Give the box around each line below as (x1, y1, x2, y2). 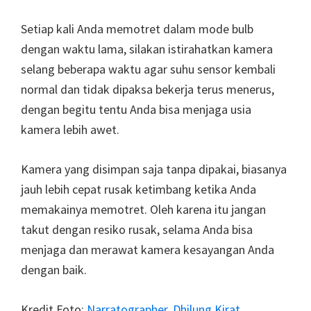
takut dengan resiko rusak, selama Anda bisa (21, 221, 253, 238)
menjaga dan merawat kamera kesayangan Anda (21, 242, 274, 258)
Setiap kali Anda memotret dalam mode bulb (21, 21, 253, 37)
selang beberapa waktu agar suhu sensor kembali (21, 61, 276, 78)
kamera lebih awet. (21, 121, 119, 138)
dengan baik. (21, 262, 87, 278)
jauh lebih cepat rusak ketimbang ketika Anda (21, 181, 256, 198)
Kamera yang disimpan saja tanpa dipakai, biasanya (21, 161, 287, 178)
